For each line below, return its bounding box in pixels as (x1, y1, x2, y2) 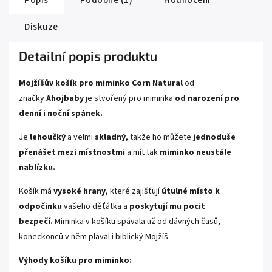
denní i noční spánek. (19, 107, 103, 120)
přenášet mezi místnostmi (19, 146, 125, 159)
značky (19, 92, 46, 105)
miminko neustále (160, 146, 231, 159)
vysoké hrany (53, 185, 106, 198)
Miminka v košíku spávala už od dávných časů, (53, 216, 220, 228)
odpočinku (19, 200, 62, 213)
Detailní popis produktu (19, 48, 157, 64)
